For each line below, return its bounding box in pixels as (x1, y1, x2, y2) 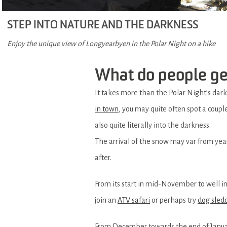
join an (95, 196, 118, 204)
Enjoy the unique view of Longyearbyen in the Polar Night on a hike (7, 39, 215, 48)
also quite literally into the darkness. (95, 121, 211, 129)
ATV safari (118, 196, 150, 204)
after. (95, 153, 111, 162)
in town (95, 104, 119, 113)
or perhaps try (150, 196, 198, 204)
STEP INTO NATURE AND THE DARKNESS (7, 19, 198, 31)
